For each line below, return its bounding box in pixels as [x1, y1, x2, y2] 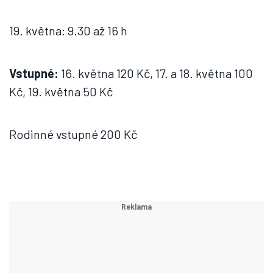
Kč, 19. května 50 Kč [9, 84, 113, 99]
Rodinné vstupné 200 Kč [9, 127, 137, 141]
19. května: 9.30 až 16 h [9, 23, 127, 38]
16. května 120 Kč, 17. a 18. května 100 [58, 66, 253, 80]
